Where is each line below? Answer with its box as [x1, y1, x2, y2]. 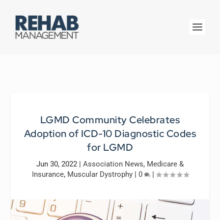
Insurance [31, 170, 64, 179]
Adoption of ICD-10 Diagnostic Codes [24, 127, 196, 140]
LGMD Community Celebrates [40, 113, 180, 126]
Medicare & [147, 160, 184, 168]
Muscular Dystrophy [67, 170, 133, 179]
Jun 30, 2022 [36, 160, 77, 168]
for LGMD [87, 141, 133, 154]
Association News [83, 160, 143, 168]
